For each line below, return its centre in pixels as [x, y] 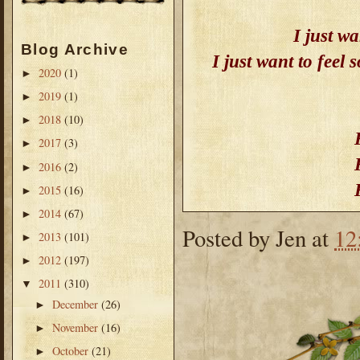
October [72, 350]
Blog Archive [75, 50]
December [77, 304]
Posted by [229, 237]
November [77, 327]
